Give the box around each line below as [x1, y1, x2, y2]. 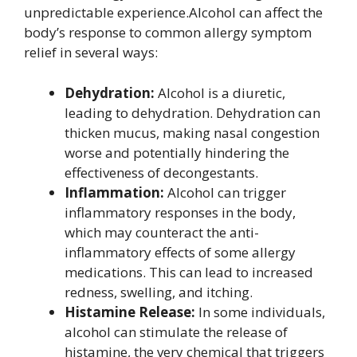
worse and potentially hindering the [65, 143, 289, 162]
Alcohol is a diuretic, [155, 83, 285, 102]
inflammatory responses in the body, [65, 202, 296, 222]
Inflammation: [65, 182, 164, 202]
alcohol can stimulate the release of [65, 322, 288, 341]
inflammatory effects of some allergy [65, 242, 296, 261]
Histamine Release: [65, 302, 195, 321]
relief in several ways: [24, 43, 158, 61]
